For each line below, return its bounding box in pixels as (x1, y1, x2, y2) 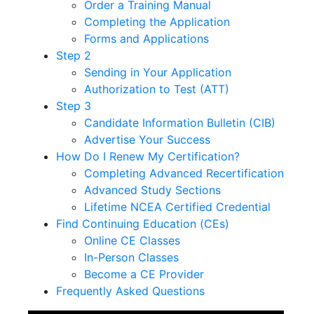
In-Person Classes (84, 250, 179, 264)
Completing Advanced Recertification (84, 165, 284, 180)
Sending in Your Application (84, 64, 231, 79)
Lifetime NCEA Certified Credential (84, 199, 271, 214)
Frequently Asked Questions (56, 283, 205, 298)
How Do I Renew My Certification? (56, 149, 240, 163)
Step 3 (56, 98, 91, 113)
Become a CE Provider (84, 266, 204, 281)
